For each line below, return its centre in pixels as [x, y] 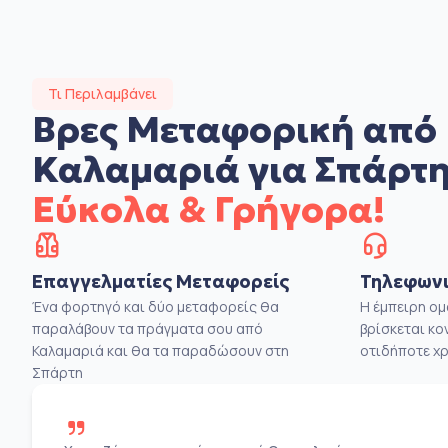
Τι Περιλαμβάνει [102, 93]
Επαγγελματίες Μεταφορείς [160, 281]
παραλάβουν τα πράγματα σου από [147, 328]
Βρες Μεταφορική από [234, 129]
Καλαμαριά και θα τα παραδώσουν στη [160, 350]
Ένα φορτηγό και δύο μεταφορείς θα [155, 306]
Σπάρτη [57, 372]
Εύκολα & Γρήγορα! [208, 209]
